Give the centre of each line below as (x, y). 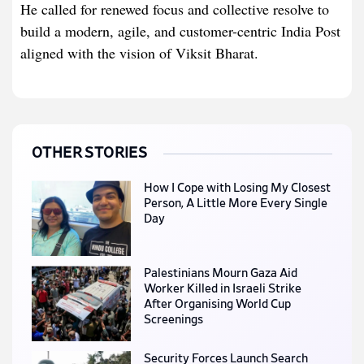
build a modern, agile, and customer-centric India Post (180, 31)
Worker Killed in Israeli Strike (223, 289)
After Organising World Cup (218, 305)
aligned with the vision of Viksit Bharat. (139, 53)
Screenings (174, 320)
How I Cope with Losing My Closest (238, 188)
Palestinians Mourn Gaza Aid (221, 274)
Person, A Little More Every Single (236, 204)
